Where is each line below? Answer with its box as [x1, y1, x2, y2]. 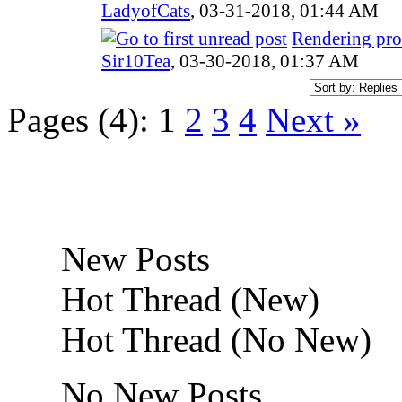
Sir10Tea [101, 49, 170, 72]
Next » [266, 100, 361, 139]
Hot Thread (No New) [52, 319, 371, 359]
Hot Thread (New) [52, 279, 319, 319]
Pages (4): [7, 100, 149, 139]
